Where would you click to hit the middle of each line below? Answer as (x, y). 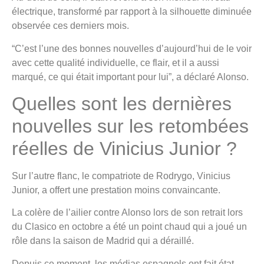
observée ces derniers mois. (70, 26)
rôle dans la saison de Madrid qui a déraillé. (103, 241)
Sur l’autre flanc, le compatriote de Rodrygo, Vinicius (121, 176)
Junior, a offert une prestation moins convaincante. (116, 190)
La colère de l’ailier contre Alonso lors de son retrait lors (127, 213)
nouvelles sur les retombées (130, 126)
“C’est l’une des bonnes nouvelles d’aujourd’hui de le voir (132, 48)
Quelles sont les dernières (122, 103)
